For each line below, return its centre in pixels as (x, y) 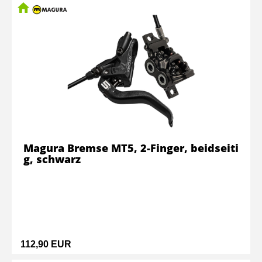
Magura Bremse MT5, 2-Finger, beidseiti (131, 148)
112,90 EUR (46, 244)
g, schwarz (52, 159)
